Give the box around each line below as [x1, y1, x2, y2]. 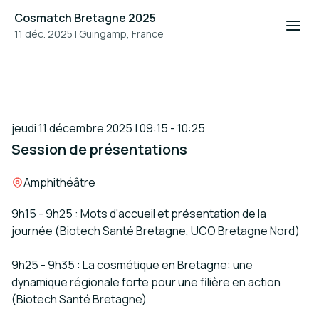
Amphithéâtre [23, 174, 95, 190]
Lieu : [11, 174, 38, 190]
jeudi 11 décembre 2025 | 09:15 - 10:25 [11, 120, 205, 136]
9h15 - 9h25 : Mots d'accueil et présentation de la [11, 206, 266, 221]
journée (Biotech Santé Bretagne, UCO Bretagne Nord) [11, 223, 300, 239]
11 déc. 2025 [14, 27, 73, 41]
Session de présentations [11, 140, 187, 159]
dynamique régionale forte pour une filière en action [11, 274, 281, 290]
